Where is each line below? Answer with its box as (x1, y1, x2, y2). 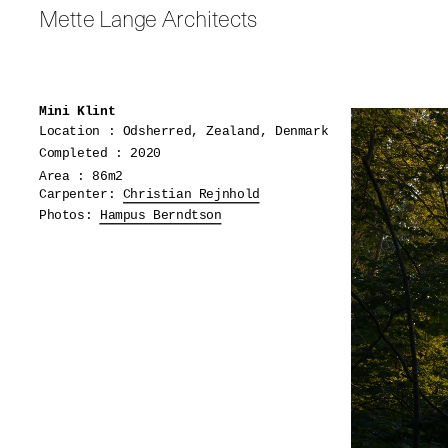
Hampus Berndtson (100, 208, 223, 224)
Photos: (39, 208, 101, 224)
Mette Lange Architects (39, 3, 259, 35)
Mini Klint (39, 105, 116, 120)
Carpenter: (39, 187, 124, 203)
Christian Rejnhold (123, 187, 261, 203)
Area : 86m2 (39, 169, 124, 184)
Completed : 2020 (39, 147, 162, 162)
